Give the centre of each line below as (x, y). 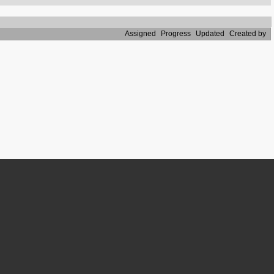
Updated (212, 34)
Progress (178, 34)
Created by (250, 34)
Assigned (142, 34)
